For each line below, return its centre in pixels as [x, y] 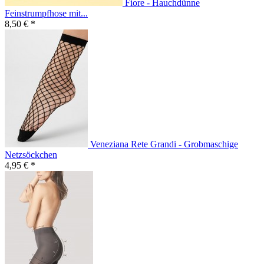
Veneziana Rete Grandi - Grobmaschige [164, 144]
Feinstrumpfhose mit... [46, 14]
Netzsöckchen [31, 155]
